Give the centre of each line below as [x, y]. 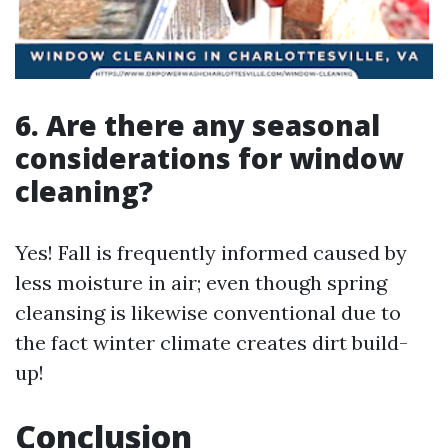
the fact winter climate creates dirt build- [211, 342]
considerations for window [209, 158]
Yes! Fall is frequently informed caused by [211, 252]
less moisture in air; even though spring [201, 282]
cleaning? [84, 191]
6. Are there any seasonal [197, 125]
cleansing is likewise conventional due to [208, 312]
